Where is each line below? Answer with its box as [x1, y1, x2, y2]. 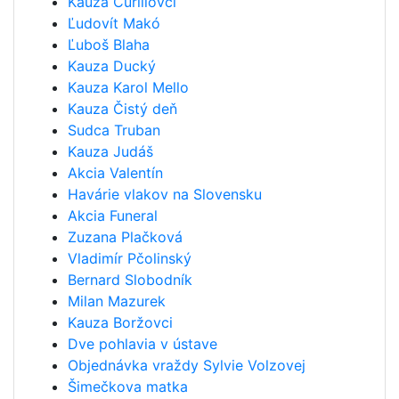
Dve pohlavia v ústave [68, 335, 217, 353]
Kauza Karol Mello [68, 78, 189, 96]
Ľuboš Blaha [68, 36, 150, 53]
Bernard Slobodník [68, 271, 192, 289]
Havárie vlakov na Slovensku [68, 185, 262, 203]
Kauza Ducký [68, 57, 156, 75]
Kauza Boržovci [68, 313, 173, 331]
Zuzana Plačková [68, 228, 183, 246]
